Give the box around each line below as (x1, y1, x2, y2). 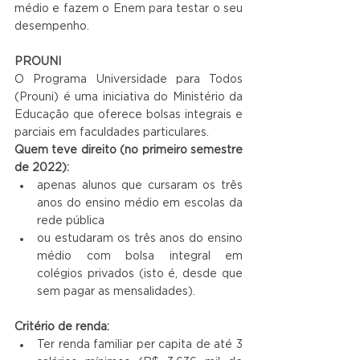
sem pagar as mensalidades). (37, 286, 195, 298)
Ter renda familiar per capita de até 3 (37, 339, 243, 351)
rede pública (37, 215, 104, 227)
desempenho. (14, 21, 89, 33)
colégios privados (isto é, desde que (37, 268, 243, 280)
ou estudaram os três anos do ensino (37, 233, 243, 245)
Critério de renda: (14, 321, 109, 333)
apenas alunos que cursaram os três (37, 180, 243, 192)
